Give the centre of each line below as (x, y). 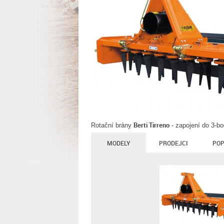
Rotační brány (112, 125)
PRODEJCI (173, 143)
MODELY (118, 143)
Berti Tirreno (151, 125)
